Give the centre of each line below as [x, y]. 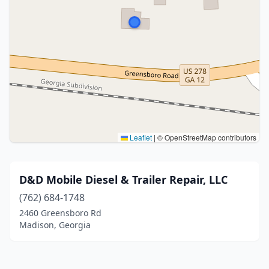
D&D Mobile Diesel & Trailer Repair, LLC [123, 180]
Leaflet [140, 137]
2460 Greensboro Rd [60, 213]
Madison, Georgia [55, 225]
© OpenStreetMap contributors [206, 137]
